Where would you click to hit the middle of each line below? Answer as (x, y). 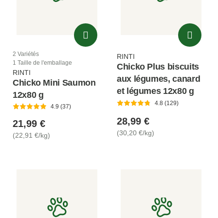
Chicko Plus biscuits (158, 66)
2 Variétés (26, 54)
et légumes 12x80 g (155, 91)
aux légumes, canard (159, 79)
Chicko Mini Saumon (54, 82)
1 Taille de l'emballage (42, 63)
